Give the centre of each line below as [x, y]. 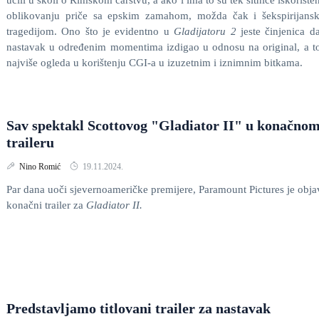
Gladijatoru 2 [207, 31]
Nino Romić [41, 167]
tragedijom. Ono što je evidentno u [90, 31]
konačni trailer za [46, 205]
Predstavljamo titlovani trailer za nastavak [138, 308]
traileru [30, 142]
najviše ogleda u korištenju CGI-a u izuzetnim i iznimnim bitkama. [155, 63]
